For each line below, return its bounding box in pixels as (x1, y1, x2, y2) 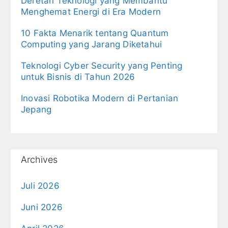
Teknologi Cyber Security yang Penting (21, 60, 183, 71)
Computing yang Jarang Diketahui (21, 39, 162, 49)
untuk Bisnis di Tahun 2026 (21, 71, 135, 82)
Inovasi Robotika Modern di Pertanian (21, 93, 179, 103)
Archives (21, 154, 58, 165)
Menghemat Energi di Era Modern (21, 6, 161, 17)
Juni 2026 (21, 202, 63, 212)
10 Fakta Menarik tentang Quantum (21, 27, 169, 38)
